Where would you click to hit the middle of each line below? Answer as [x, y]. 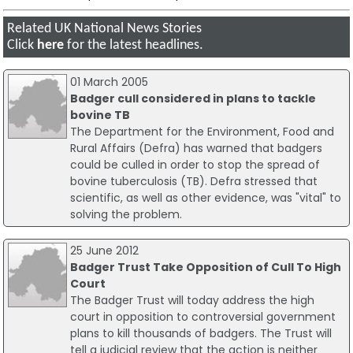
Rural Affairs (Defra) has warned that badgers [196, 148]
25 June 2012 [104, 251]
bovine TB [100, 115]
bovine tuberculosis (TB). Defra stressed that [193, 181]
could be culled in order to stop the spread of [195, 164]
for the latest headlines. [134, 46]
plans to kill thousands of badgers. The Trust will [201, 334]
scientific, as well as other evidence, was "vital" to [205, 197]
